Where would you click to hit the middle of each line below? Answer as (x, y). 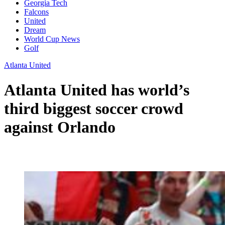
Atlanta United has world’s (97, 90)
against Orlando (60, 127)
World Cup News (52, 39)
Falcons (36, 12)
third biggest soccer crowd (94, 108)
